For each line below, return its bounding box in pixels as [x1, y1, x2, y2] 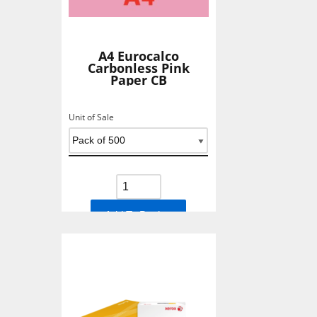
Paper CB [110, 71, 167, 88]
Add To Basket [105, 208, 173, 221]
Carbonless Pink [87, 59, 190, 76]
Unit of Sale [69, 110, 114, 123]
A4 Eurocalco [98, 47, 179, 64]
